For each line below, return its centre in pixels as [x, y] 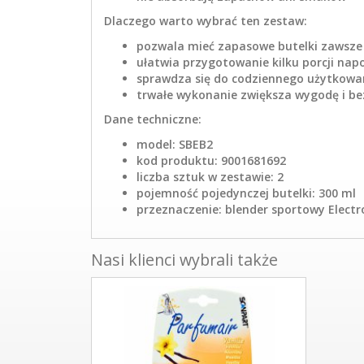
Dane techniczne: [153, 119]
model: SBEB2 [175, 144]
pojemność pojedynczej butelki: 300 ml [246, 193]
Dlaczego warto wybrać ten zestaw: [206, 21]
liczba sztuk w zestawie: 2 [210, 176]
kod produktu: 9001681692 [211, 160]
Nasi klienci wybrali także [184, 260]
